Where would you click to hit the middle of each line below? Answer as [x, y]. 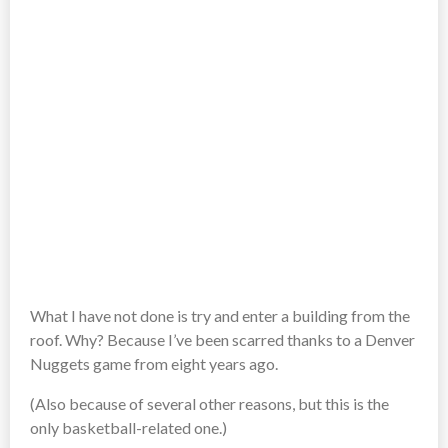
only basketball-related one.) [128, 427]
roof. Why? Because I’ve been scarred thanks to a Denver [222, 339]
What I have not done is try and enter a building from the [220, 315]
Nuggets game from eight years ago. [154, 363]
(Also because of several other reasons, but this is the [209, 403]
